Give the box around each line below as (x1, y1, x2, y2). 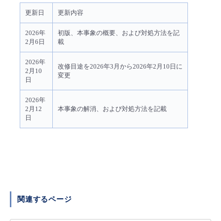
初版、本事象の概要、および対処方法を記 (58, 29, 180, 37)
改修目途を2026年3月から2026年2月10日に (58, 63, 183, 71)
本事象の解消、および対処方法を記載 (58, 105, 167, 113)
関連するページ (17, 195, 72, 204)
